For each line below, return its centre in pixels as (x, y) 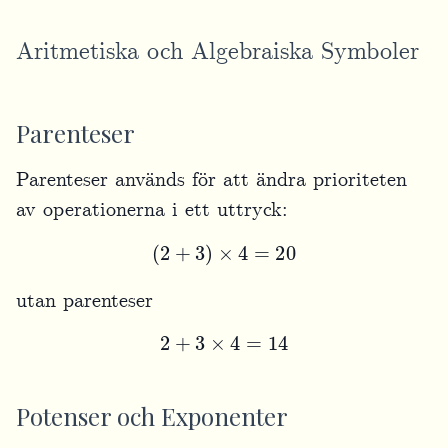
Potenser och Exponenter (152, 415)
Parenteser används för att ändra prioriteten (211, 179)
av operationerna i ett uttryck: (152, 209)
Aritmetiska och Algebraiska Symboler (217, 52)
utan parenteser (84, 300)
